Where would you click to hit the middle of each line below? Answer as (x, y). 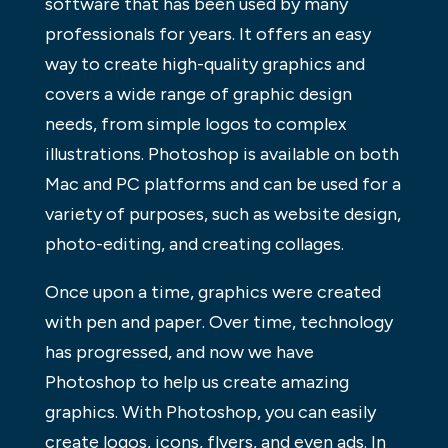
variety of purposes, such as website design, (222, 213)
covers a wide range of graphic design (198, 93)
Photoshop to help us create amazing (196, 381)
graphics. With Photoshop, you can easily (210, 411)
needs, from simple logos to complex (195, 123)
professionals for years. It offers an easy (207, 33)
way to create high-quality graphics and (204, 63)
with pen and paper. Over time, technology (218, 321)
